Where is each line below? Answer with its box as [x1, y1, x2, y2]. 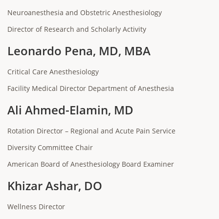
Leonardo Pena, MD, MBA [7, 43, 151, 59]
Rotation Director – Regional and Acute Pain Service [7, 126, 175, 135]
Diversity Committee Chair [7, 143, 93, 152]
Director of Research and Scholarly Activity [7, 24, 146, 34]
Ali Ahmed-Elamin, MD [7, 102, 133, 118]
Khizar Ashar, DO [7, 177, 102, 194]
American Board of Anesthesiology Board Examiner [7, 159, 174, 169]
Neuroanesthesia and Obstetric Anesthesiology [7, 8, 162, 17]
